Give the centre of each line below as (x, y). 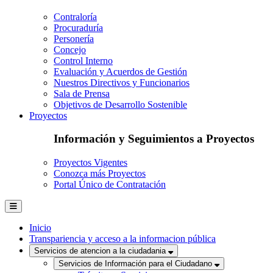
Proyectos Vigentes (90, 163)
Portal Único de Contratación (110, 185)
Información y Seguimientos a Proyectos (154, 139)
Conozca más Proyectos (100, 174)
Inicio (40, 228)
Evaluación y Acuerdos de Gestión (120, 71)
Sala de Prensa (82, 93)
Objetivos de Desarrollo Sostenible (120, 104)
